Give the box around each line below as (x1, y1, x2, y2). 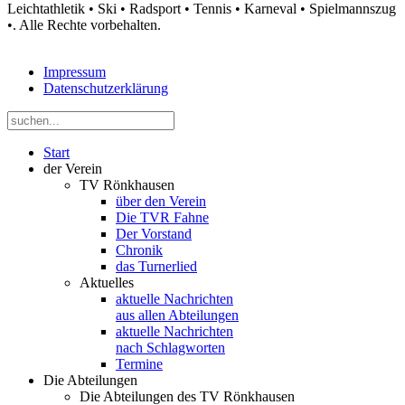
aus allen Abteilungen (116, 306, 239, 323)
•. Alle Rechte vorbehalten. (7, 16, 161, 33)
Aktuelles (80, 274, 134, 290)
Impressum (43, 63, 106, 80)
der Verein (43, 160, 102, 176)
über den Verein (116, 193, 206, 209)
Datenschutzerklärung (43, 80, 168, 96)
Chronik (116, 241, 163, 258)
